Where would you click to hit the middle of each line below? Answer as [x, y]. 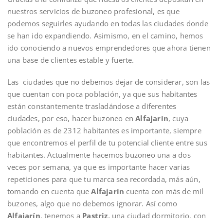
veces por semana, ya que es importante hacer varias [99, 167]
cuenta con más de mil [164, 191]
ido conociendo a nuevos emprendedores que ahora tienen [109, 47]
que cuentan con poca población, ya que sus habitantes [102, 94]
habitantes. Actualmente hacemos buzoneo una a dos [99, 154]
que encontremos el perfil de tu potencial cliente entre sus [107, 142]
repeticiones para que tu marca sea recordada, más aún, [104, 179]
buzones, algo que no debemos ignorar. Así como [92, 203]
